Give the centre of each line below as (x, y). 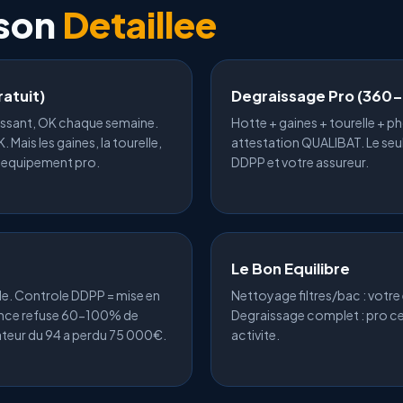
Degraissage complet (295, 315)
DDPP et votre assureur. (300, 162)
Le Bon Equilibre (291, 269)
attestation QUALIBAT (296, 142)
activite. (255, 335)
